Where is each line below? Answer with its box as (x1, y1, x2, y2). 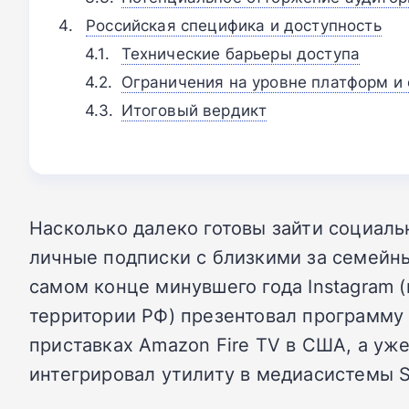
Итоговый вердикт (121, 99, 267, 121)
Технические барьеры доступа (121, 42, 361, 64)
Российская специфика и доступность (86, 14, 382, 36)
